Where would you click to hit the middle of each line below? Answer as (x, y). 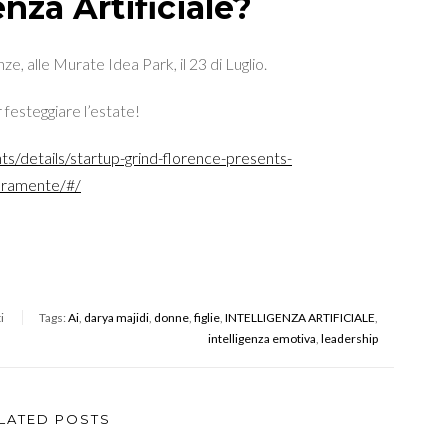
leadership (349, 338)
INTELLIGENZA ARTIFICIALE (300, 317)
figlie (207, 317)
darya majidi (116, 317)
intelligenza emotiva (262, 338)
